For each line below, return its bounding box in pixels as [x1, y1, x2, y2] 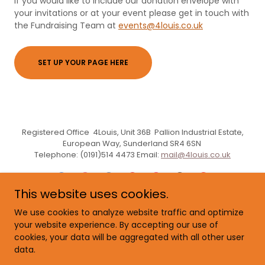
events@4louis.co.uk [118, 20, 203, 31]
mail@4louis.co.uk [161, 149, 231, 160]
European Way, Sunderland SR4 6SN [62, 138, 203, 149]
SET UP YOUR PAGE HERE [38, 57, 128, 67]
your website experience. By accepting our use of [14, 219, 218, 231]
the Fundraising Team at [14, 20, 118, 31]
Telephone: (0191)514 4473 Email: [34, 149, 161, 160]
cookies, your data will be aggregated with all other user [14, 231, 244, 243]
